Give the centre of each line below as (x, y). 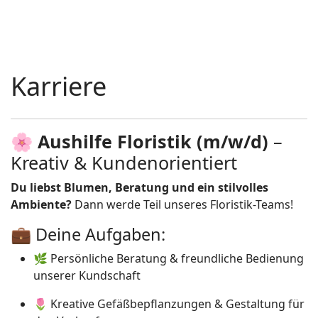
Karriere (59, 86)
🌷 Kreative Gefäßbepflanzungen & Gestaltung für (169, 304)
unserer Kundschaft (87, 275)
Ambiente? (41, 204)
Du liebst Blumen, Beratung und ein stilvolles (139, 187)
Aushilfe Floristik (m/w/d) (153, 141)
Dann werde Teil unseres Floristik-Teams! (182, 204)
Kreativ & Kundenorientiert (124, 163)
